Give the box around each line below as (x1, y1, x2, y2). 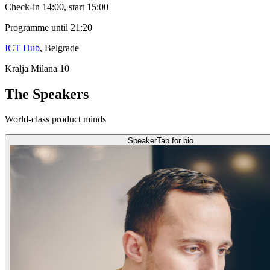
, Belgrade (40, 42, 79, 53)
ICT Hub (5, 42, 40, 53)
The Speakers (5, 86, 89, 102)
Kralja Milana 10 (5, 63, 69, 74)
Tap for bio (156, 136, 193, 146)
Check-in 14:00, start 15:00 (5, 1, 108, 12)
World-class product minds (5, 114, 106, 125)
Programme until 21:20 (5, 22, 92, 33)
